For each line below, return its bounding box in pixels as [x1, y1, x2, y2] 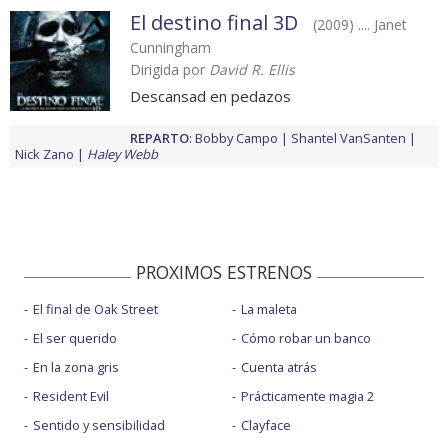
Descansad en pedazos [130, 86, 291, 107]
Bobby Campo [195, 129, 278, 148]
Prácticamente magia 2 [240, 387, 374, 406]
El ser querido [33, 329, 117, 348]
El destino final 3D [130, 9, 298, 37]
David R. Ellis [209, 60, 295, 80]
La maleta [240, 300, 297, 319]
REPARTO [130, 129, 189, 148]
